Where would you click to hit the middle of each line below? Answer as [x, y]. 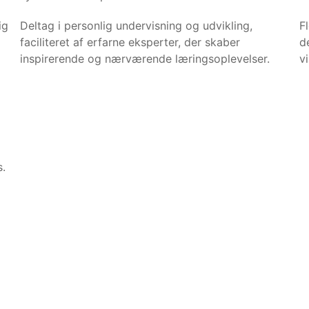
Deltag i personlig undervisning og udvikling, [136, 25]
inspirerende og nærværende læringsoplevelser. [145, 58]
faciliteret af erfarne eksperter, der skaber [130, 42]
